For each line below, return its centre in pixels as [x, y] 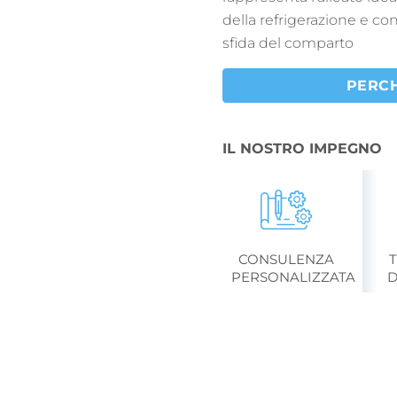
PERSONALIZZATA [294, 277]
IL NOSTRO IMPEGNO [303, 148]
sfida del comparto [288, 43]
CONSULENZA [287, 259]
